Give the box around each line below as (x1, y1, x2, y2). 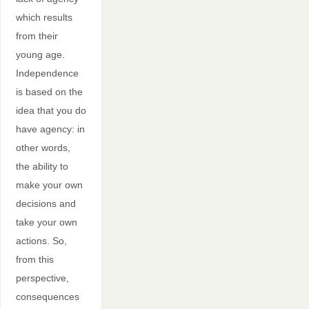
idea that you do (15, 104, 86, 116)
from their (15, 30, 58, 41)
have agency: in (15, 123, 85, 134)
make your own (15, 179, 83, 190)
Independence (15, 67, 79, 79)
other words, (15, 141, 70, 153)
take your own (15, 216, 77, 228)
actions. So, (15, 235, 67, 246)
